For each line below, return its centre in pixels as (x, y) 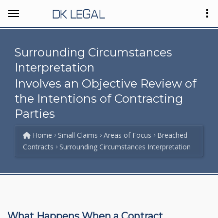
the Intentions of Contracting (99, 99)
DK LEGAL (78, 13)
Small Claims (78, 135)
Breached (172, 135)
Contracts (38, 147)
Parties (35, 114)
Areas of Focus (127, 135)
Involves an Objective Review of (106, 83)
